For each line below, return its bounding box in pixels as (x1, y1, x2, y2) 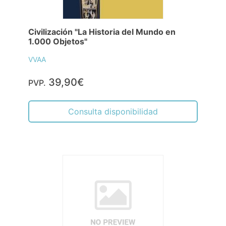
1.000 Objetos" (28, 36, 87, 46)
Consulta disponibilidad (68, 106, 158, 117)
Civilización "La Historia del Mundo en (28, 26, 176, 37)
